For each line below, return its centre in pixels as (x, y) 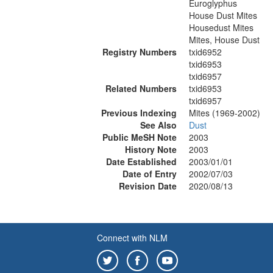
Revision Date (148, 186)
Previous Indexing (139, 113)
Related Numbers (141, 88)
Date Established (141, 161)
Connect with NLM (132, 238)
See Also (158, 125)
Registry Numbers (140, 52)
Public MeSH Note (140, 137)
